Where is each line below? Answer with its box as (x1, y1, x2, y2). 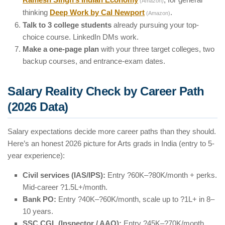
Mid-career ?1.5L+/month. (23, 183, 107, 192)
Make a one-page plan (23, 45, 99, 54)
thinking (23, 8, 50, 17)
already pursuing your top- (111, 21, 199, 30)
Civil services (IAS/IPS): (23, 171, 105, 180)
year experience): (8, 151, 65, 160)
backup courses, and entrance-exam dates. (23, 57, 165, 66)
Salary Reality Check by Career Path (8, 84, 204, 98)
